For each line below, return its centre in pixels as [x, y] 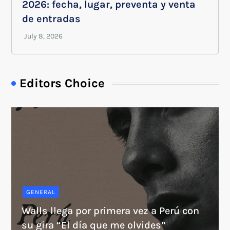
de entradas [52, 19]
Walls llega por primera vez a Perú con [111, 211]
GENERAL [41, 192]
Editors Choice [62, 83]
